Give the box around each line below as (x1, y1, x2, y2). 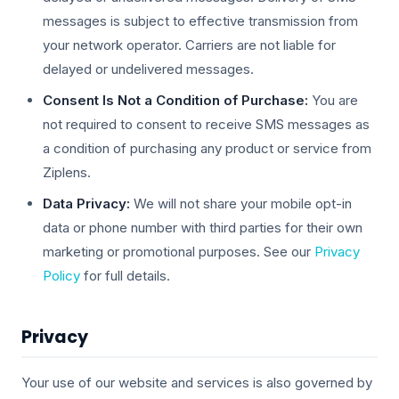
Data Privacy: (43, 195, 130, 212)
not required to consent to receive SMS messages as (43, 116, 370, 133)
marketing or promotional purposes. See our (43, 243, 314, 260)
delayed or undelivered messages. (43, 61, 254, 77)
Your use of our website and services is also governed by (21, 374, 372, 391)
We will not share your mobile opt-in (130, 195, 352, 212)
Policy (43, 267, 80, 284)
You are (308, 92, 358, 109)
